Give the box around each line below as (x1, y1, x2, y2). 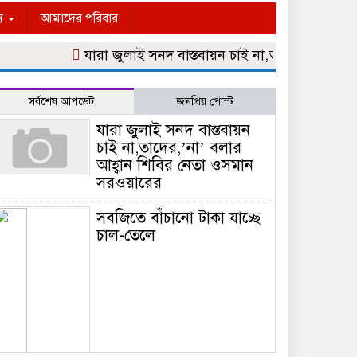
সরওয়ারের (96, 173, 163, 193)
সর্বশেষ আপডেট (29, 95, 94, 108)
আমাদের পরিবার (41, 10, 118, 26)
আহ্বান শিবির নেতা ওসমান (96, 155, 254, 175)
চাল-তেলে (96, 226, 156, 245)
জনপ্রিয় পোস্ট (176, 95, 233, 108)
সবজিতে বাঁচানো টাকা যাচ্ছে (96, 208, 261, 228)
